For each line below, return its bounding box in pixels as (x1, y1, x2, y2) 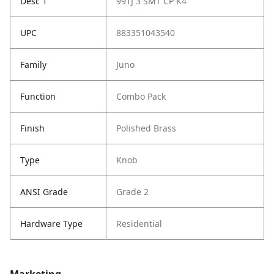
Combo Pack (116, 91, 166, 103)
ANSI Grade (20, 186, 68, 198)
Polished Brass (116, 122, 176, 135)
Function (20, 91, 56, 103)
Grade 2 (116, 186, 149, 198)
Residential (116, 218, 162, 230)
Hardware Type (20, 218, 83, 230)
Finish (20, 122, 45, 135)
